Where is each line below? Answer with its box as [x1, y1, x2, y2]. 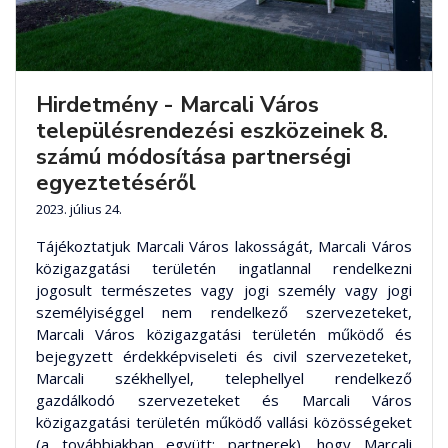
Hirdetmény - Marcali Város [36, 89, 319, 120]
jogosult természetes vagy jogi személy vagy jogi [36, 279, 412, 300]
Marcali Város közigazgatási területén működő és [36, 323, 412, 344]
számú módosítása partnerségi [36, 141, 351, 172]
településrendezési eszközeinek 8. [36, 115, 388, 146]
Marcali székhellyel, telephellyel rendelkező [36, 367, 412, 388]
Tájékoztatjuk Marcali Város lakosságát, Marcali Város [36, 235, 412, 256]
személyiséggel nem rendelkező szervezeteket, [36, 301, 412, 322]
